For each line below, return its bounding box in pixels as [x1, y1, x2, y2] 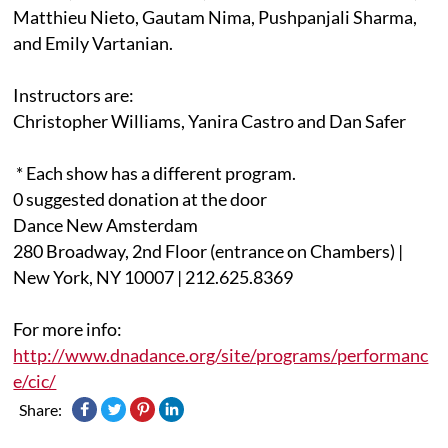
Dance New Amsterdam [13, 213, 199, 236]
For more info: [13, 317, 123, 340]
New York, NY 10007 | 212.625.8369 [13, 265, 294, 288]
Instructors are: [13, 83, 135, 106]
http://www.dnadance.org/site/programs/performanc [13, 343, 429, 366]
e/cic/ [13, 369, 57, 392]
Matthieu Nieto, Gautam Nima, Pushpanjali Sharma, [13, 5, 418, 28]
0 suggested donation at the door [13, 187, 268, 210]
